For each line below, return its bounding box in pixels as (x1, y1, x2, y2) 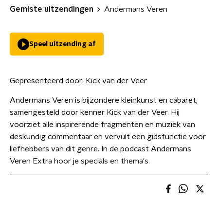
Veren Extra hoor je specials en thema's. (10, 157, 150, 165)
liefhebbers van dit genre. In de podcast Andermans (10, 145, 191, 153)
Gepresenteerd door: (10, 77, 86, 85)
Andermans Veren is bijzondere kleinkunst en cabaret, (10, 96, 198, 104)
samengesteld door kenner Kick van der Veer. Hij (10, 109, 180, 116)
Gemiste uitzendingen (10, 5, 93, 13)
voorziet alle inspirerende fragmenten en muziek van (10, 121, 195, 128)
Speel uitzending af (29, 41, 96, 48)
